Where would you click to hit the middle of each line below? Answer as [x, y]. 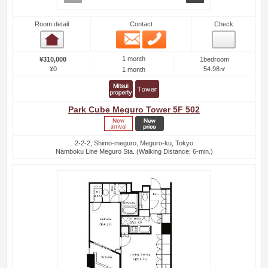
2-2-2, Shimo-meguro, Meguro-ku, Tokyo [134, 143]
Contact [141, 24]
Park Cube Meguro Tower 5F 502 [134, 109]
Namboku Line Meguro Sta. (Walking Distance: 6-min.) [134, 151]
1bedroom [214, 59]
